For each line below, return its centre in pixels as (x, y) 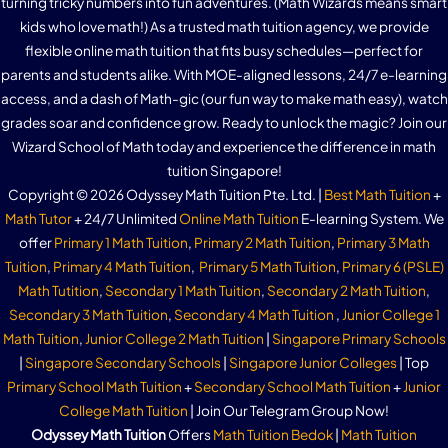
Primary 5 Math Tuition (267, 266)
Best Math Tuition (377, 194)
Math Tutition (58, 290)
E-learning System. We (371, 218)
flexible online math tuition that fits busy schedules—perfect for (224, 50)
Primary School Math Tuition (94, 386)
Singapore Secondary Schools (123, 362)
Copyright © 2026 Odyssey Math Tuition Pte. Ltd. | (165, 194)
